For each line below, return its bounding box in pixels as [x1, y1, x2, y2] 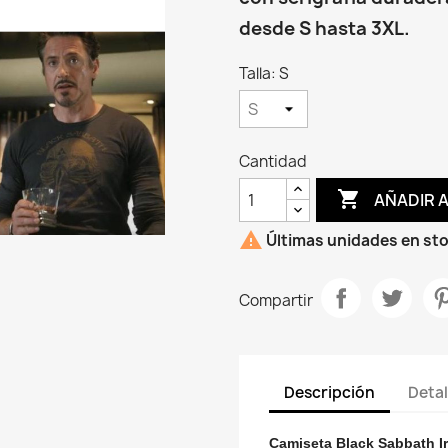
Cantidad [239, 151, 307, 172]
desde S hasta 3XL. [239, 16, 410, 41]
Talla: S [239, 63, 289, 84]
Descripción [284, 381, 375, 403]
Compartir [239, 289, 313, 311]
